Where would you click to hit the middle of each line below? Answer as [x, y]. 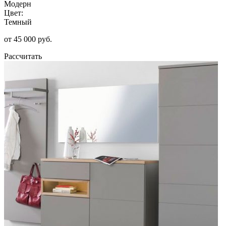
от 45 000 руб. [28, 39]
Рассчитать [23, 56]
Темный [18, 22]
